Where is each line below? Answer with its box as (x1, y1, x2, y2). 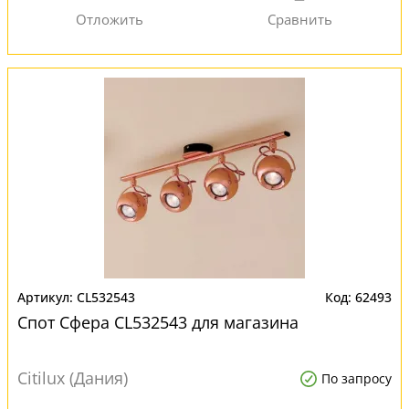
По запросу (321, 370, 392, 387)
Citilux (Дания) (17, 367, 128, 389)
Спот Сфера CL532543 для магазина (17, 311, 299, 333)
